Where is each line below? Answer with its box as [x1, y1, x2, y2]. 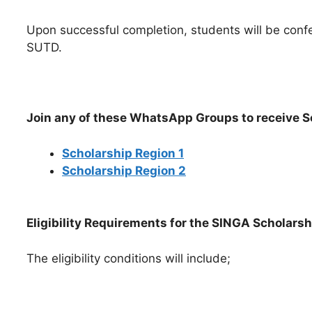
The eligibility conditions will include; [26, 251, 231, 265]
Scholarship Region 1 [62, 146, 184, 160]
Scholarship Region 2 [62, 163, 186, 178]
